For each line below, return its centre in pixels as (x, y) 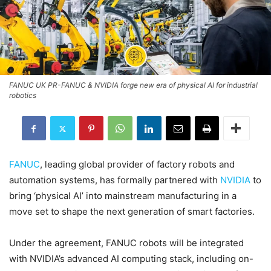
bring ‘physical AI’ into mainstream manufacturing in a (123, 196)
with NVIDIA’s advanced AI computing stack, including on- (131, 259)
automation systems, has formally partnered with (115, 180)
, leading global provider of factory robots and (137, 165)
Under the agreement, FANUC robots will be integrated (126, 243)
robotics (23, 96)
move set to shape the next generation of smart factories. (132, 212)
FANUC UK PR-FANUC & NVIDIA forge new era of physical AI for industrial (133, 85)
